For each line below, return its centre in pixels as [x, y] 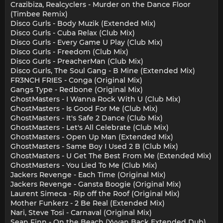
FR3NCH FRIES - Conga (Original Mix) [76, 80]
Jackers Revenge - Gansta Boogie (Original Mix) [96, 184]
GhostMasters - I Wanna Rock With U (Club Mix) [96, 99]
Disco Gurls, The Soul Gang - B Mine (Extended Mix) [103, 71]
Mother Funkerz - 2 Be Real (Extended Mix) [88, 203]
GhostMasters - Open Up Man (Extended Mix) [92, 137]
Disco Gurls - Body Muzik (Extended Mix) [83, 24]
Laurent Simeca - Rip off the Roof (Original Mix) [95, 194]
